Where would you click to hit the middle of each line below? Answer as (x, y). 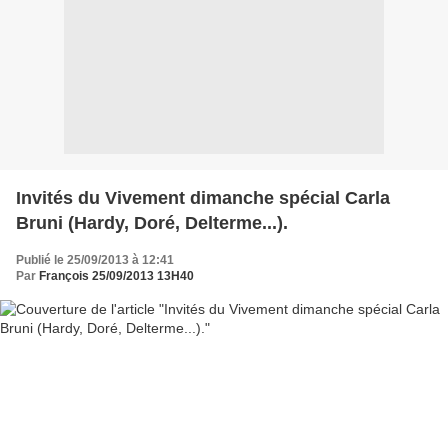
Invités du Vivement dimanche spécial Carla (203, 197)
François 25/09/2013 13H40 (116, 275)
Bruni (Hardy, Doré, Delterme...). (152, 222)
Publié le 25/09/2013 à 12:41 (95, 259)
